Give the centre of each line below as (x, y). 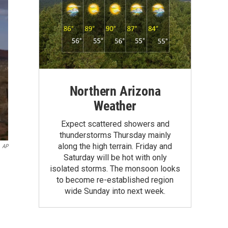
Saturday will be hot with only (115, 157)
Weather (115, 106)
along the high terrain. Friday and (115, 146)
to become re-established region (115, 180)
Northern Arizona (115, 91)
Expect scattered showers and (115, 124)
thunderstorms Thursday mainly (115, 135)
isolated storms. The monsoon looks (115, 168)
